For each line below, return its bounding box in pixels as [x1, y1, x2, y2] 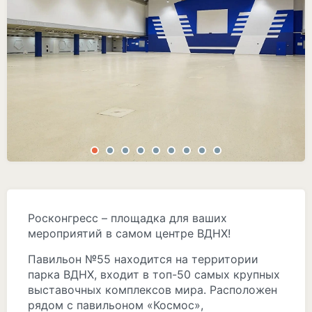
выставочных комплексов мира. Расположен [28, 283, 277, 297]
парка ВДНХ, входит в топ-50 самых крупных [28, 267, 280, 281]
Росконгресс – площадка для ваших [28, 211, 227, 225]
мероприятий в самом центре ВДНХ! [28, 226, 231, 240]
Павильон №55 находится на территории [28, 252, 258, 266]
